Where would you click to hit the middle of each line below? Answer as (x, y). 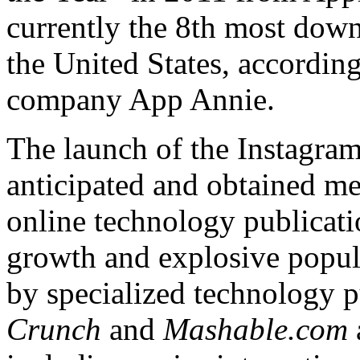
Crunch (58, 329)
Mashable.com (260, 329)
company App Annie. (141, 99)
